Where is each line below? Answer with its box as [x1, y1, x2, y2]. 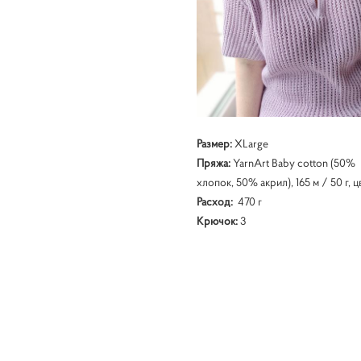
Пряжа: [196, 155, 230, 170]
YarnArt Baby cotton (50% [230, 155, 355, 170]
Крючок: [196, 213, 238, 228]
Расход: [196, 193, 233, 209]
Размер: [196, 135, 234, 151]
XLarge [234, 135, 268, 151]
